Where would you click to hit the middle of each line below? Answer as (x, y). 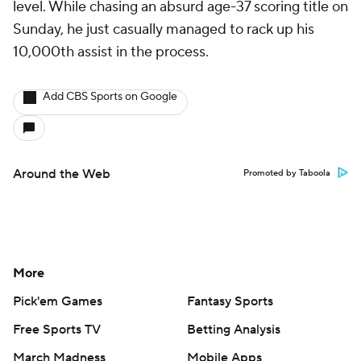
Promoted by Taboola (287, 173)
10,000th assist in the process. (112, 52)
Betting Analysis (234, 330)
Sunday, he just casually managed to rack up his (164, 29)
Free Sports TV (57, 330)
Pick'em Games (58, 301)
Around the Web (62, 174)
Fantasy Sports (230, 301)
